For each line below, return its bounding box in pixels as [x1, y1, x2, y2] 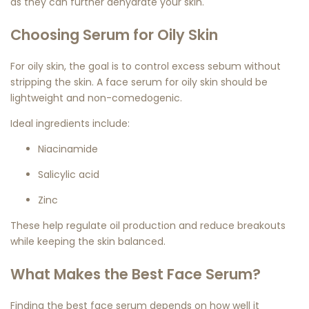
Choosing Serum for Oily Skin [10, 24, 218, 45]
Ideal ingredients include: [10, 117, 130, 131]
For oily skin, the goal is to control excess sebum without [10, 59, 281, 74]
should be [218, 75, 268, 90]
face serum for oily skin [106, 75, 218, 90]
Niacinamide [38, 142, 98, 157]
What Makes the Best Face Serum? [10, 263, 261, 284]
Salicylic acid [38, 168, 99, 182]
